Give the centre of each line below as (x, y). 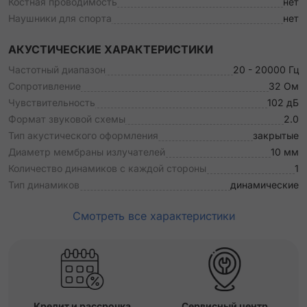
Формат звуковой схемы (67, 119)
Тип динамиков (44, 185)
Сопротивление (45, 86)
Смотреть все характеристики (153, 216)
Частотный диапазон (57, 70)
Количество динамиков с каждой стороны (107, 168)
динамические (265, 185)
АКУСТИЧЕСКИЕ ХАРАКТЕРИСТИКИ (111, 49)
